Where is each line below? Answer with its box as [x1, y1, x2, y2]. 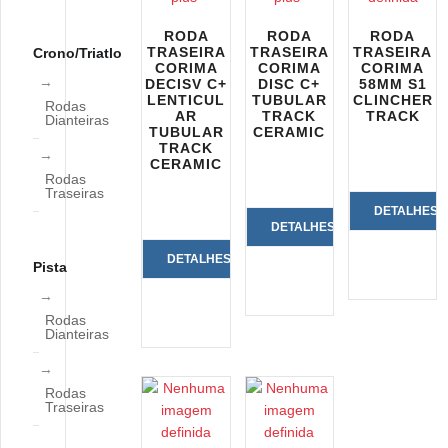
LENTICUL [147, 92, 226, 108]
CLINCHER [352, 92, 433, 108]
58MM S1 [358, 76, 427, 92]
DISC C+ [258, 76, 321, 92]
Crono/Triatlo [33, 45, 122, 61]
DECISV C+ [145, 76, 228, 92]
